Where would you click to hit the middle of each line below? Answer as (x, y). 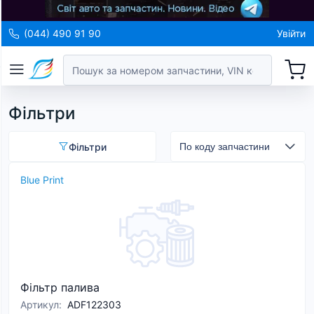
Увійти (291, 33)
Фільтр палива (60, 287)
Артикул (40, 305)
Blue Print (42, 180)
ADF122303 (94, 305)
